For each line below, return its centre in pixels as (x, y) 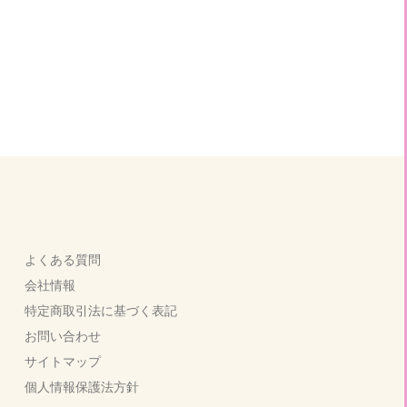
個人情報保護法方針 (82, 387)
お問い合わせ (63, 336)
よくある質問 (63, 259)
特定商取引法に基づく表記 (101, 310)
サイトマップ (63, 361)
